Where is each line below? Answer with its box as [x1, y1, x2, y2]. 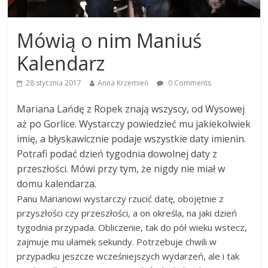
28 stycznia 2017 [26, 78, 82, 89]
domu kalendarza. [17, 177, 97, 191]
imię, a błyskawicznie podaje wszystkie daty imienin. [17, 132, 246, 146]
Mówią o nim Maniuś [17, 28, 202, 54]
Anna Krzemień [98, 78, 149, 89]
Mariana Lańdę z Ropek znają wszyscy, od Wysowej [17, 102, 245, 116]
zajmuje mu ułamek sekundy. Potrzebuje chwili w [17, 236, 217, 248]
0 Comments [166, 78, 212, 89]
